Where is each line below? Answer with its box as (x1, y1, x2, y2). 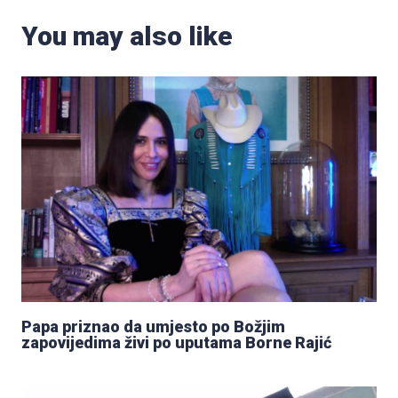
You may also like (21, 20, 233, 52)
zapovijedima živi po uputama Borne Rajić (21, 333, 331, 353)
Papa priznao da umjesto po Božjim (21, 317, 285, 337)
